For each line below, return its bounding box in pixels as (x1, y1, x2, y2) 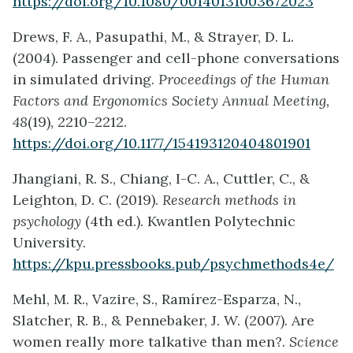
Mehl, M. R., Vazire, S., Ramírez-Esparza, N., (13, 289, 301, 308)
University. (13, 232, 86, 251)
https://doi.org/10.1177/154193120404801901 (13, 133, 310, 152)
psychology (13, 211, 81, 230)
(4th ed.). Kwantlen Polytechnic (81, 211, 295, 230)
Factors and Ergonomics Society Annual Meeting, (13, 91, 329, 110)
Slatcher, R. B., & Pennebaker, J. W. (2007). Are (13, 310, 314, 329)
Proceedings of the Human (158, 69, 329, 88)
